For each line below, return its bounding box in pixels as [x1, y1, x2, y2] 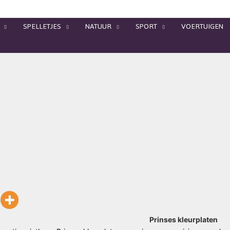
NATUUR [85, 20, 111, 33]
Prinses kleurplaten [149, 215, 218, 224]
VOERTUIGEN [181, 20, 223, 33]
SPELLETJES [23, 20, 61, 33]
